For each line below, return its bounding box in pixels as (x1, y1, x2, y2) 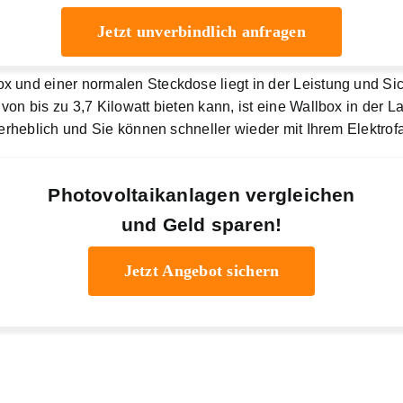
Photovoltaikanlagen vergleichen (48, 184, 355, 206)
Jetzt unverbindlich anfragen (97, 22, 306, 41)
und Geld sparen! (121, 214, 282, 236)
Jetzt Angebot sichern (123, 262, 280, 281)
